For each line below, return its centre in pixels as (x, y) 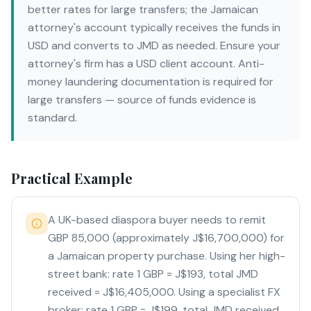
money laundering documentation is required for (151, 82)
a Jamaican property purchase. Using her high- (167, 256)
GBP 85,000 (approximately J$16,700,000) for (166, 238)
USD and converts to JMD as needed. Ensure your (154, 45)
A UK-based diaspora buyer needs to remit (157, 220)
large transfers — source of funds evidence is (142, 100)
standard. (52, 118)
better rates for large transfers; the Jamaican (143, 9)
